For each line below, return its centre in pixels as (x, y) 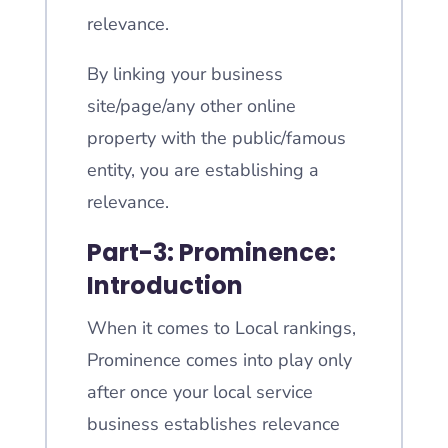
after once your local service (199, 392)
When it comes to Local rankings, (221, 328)
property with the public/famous (216, 138)
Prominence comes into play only (219, 360)
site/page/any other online (191, 106)
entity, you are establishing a (202, 170)
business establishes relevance (213, 424)
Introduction (164, 285)
